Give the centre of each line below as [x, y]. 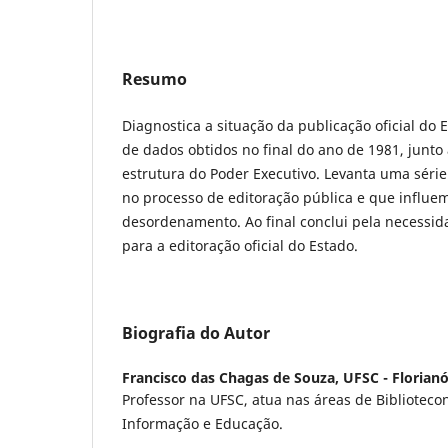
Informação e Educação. [202, 423]
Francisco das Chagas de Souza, [232, 377]
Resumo [154, 78]
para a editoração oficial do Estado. [240, 245]
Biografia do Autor [196, 332]
